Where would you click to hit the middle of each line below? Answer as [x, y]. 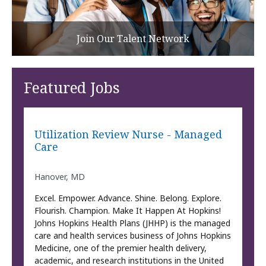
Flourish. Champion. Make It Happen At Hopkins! [128, 211]
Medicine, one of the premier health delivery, [121, 248]
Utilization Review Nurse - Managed [129, 134]
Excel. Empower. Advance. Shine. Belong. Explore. [128, 198]
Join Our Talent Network [133, 38]
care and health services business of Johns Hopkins [133, 236]
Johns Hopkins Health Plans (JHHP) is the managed [133, 223]
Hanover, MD [60, 177]
